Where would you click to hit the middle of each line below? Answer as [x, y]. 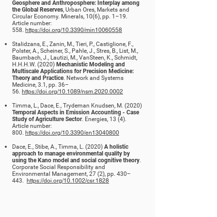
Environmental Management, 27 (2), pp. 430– [71, 174]
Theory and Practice [38, 78]
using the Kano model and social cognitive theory [76, 160]
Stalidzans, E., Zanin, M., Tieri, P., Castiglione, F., [73, 44]
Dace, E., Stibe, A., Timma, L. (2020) [58, 147]
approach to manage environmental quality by [71, 154]
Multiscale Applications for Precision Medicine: [73, 71]
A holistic [116, 147]
